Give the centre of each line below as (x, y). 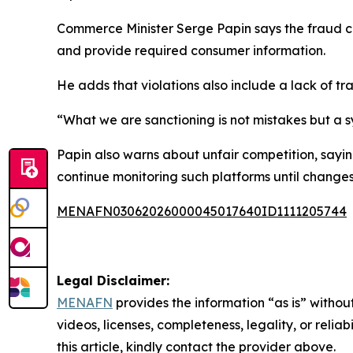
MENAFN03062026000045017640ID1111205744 (202, 211)
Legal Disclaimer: (113, 281)
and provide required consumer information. (191, 50)
